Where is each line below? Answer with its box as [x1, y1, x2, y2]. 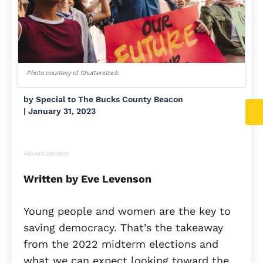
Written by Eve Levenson [23, 173, 151, 186]
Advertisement [23, 150, 69, 158]
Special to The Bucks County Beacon [33, 95, 183, 104]
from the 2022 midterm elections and [23, 238, 218, 251]
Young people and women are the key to [23, 205, 231, 218]
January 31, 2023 [28, 106, 96, 116]
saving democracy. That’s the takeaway [23, 221, 223, 234]
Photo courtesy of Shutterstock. [27, 69, 120, 77]
